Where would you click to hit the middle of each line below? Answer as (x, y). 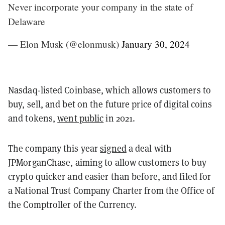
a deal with (149, 148)
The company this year (54, 148)
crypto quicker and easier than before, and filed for (110, 176)
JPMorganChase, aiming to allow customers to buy (107, 162)
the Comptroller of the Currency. (73, 204)
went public (81, 118)
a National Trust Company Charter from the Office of (111, 190)
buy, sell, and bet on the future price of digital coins (110, 104)
